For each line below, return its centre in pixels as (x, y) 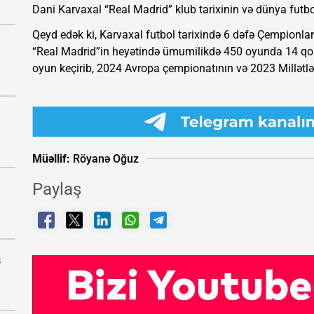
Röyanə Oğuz (104, 158)
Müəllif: (51, 158)
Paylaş (57, 190)
